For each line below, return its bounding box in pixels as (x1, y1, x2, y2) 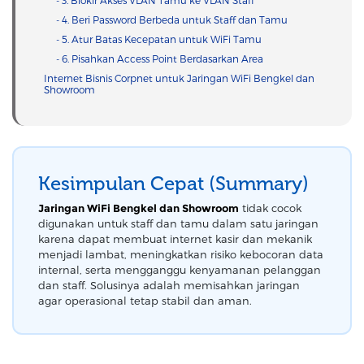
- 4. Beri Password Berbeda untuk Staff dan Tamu (56, 14, 288, 26)
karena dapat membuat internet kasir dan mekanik (38, 232, 312, 245)
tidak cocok (239, 201, 301, 214)
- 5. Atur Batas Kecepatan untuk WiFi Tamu (56, 33, 262, 45)
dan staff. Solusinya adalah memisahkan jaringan (38, 278, 300, 292)
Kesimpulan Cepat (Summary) (38, 171, 309, 196)
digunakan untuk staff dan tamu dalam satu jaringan (38, 216, 318, 230)
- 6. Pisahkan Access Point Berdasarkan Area (56, 53, 263, 65)
